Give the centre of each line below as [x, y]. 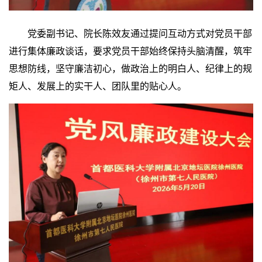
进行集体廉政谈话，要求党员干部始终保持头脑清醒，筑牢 [130, 50]
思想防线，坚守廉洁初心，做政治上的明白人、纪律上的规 [130, 68]
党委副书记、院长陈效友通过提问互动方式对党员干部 [130, 33]
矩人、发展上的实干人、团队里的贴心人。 [98, 85]
